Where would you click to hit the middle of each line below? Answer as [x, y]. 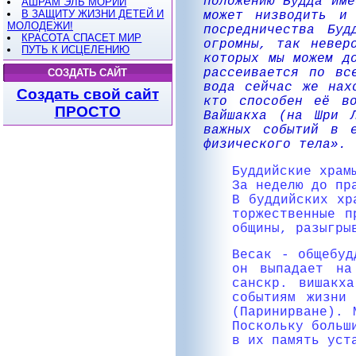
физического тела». [275, 144]
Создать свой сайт [87, 94]
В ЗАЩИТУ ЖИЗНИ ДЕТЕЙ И [93, 14]
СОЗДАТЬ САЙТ [87, 73]
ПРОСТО [87, 112]
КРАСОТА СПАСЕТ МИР [82, 38]
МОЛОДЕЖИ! [40, 26]
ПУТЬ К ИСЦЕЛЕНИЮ [76, 50]
